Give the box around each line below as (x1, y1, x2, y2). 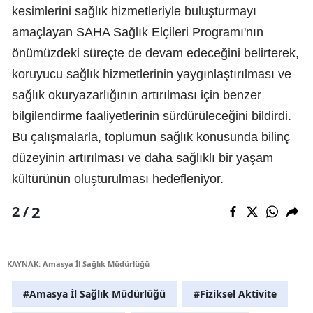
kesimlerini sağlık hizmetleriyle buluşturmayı (12, 3, 256, 18)
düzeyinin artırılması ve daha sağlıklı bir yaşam (12, 150, 273, 165)
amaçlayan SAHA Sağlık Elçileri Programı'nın (12, 24, 263, 39)
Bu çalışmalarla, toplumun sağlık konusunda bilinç (12, 129, 290, 144)
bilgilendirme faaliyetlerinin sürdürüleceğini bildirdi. (12, 108, 291, 123)
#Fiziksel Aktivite (194, 286, 277, 300)
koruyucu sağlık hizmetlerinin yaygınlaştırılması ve (12, 66, 291, 81)
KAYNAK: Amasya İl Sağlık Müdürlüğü (7, 258, 150, 269)
